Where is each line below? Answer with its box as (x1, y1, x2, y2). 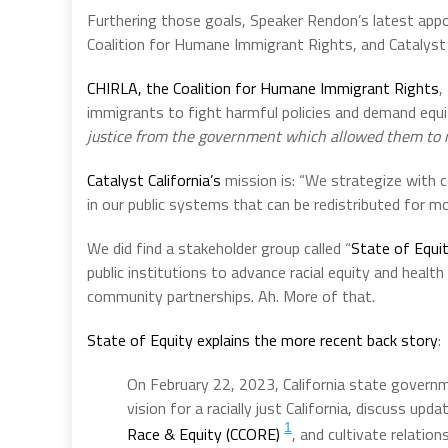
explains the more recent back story (197, 327, 438, 352)
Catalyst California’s (87, 167, 221, 192)
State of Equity (87, 327, 193, 352)
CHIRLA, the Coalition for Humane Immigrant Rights (87, 75, 439, 100)
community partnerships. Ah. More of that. (87, 283, 375, 308)
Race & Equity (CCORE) (127, 421, 284, 446)
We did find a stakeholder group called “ (87, 235, 351, 260)
